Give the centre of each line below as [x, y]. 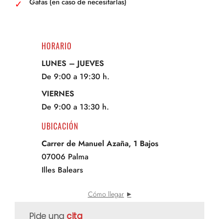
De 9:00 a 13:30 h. [75, 107]
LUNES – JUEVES [73, 64]
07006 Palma [65, 157]
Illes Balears [62, 170]
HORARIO [57, 46]
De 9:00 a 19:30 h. [76, 77]
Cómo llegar [106, 194]
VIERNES [58, 94]
